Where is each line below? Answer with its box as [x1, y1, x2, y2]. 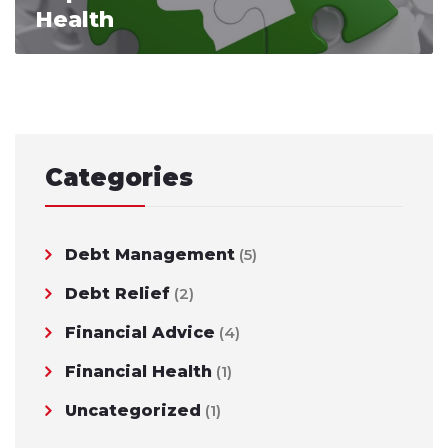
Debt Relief [65, 284, 170, 304]
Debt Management [65, 245, 235, 265]
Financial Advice [65, 323, 215, 343]
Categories [45, 163, 193, 193]
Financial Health [65, 362, 212, 382]
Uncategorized [65, 401, 201, 421]
